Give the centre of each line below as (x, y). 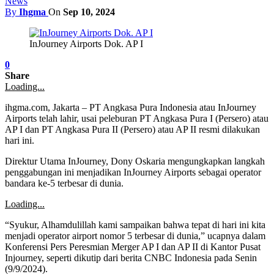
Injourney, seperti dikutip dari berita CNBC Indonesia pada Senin (131, 257)
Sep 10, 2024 (89, 12)
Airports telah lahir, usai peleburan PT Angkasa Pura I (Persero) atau (137, 118)
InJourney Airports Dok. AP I (86, 43)
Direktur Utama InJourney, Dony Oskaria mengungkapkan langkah (135, 161)
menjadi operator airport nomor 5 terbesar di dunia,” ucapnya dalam (135, 235)
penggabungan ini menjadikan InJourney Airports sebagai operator (133, 172)
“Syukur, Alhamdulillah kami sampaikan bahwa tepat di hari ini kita (135, 224)
